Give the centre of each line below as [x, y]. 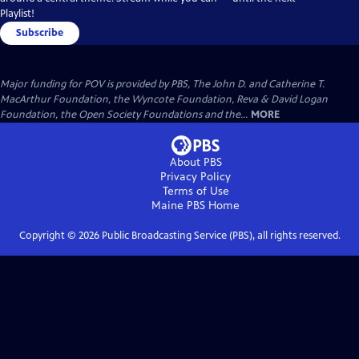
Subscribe [40, 32]
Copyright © [48, 235]
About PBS [196, 162]
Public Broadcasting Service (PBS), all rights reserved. [220, 235]
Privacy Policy [196, 176]
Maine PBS [178, 205]
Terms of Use [196, 191]
